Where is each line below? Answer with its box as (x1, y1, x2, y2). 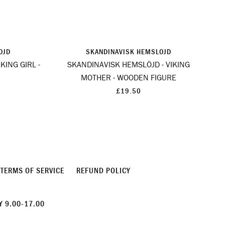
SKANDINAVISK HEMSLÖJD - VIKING (67, 60, 190, 69)
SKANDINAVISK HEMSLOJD (86, 48, 171, 56)
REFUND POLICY (76, 166, 131, 175)
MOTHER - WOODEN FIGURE (81, 73, 176, 82)
